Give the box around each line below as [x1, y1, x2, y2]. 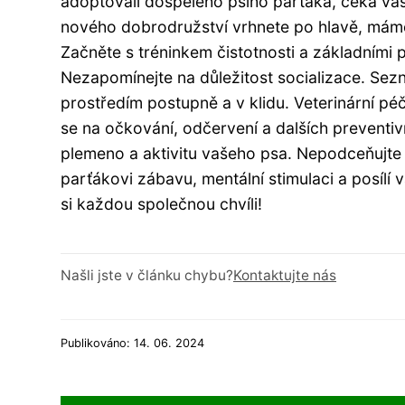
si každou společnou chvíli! [61, 193, 262, 213]
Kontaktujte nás [233, 266, 336, 284]
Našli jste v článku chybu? [61, 266, 233, 284]
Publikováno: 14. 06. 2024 [61, 335, 204, 350]
